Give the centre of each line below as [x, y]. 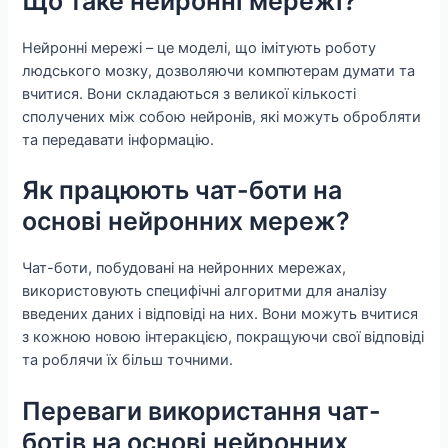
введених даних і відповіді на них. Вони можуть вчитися [220, 314]
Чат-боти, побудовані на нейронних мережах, [184, 268]
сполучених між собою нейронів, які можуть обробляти [222, 116]
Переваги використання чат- [202, 410]
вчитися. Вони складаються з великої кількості [189, 93]
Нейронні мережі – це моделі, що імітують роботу [199, 47]
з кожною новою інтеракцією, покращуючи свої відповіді [223, 337]
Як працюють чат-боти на [182, 190]
